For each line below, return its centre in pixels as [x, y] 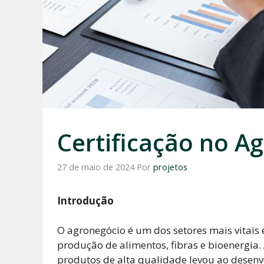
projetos [170, 167]
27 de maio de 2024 [96, 167]
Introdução [85, 200]
